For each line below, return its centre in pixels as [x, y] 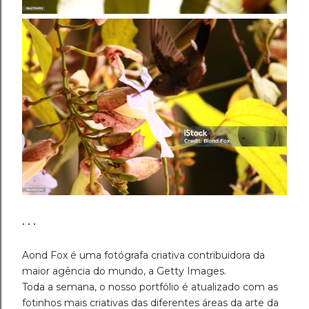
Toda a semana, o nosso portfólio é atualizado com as [150, 287]
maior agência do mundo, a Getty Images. [124, 271]
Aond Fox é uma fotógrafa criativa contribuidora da [143, 255]
